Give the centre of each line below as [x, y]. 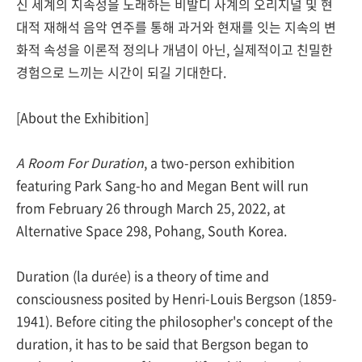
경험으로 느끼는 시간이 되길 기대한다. [121, 72]
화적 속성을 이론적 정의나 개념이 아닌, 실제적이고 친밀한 [175, 49]
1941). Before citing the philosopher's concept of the [175, 321]
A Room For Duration [80, 162]
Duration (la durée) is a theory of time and [143, 276]
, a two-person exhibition [219, 162]
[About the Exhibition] [82, 117]
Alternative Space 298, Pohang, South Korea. [153, 230]
